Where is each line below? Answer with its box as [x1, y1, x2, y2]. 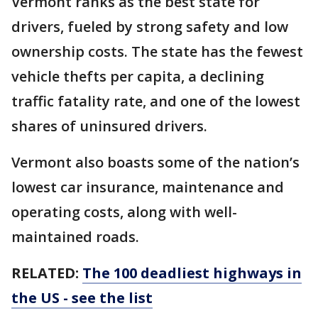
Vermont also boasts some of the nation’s [11, 153, 300, 172]
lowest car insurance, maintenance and [11, 177, 284, 197]
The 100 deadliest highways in [82, 263, 302, 283]
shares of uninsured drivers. [11, 116, 211, 136]
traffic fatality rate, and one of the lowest [11, 92, 300, 111]
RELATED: [11, 263, 82, 283]
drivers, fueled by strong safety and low [11, 17, 288, 37]
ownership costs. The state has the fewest [11, 42, 303, 62]
